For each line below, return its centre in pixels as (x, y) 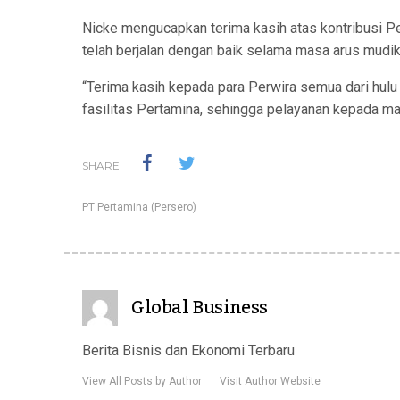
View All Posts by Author (142, 381)
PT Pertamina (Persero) (139, 207)
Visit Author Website (270, 381)
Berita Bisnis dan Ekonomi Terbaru (188, 350)
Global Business (200, 308)
